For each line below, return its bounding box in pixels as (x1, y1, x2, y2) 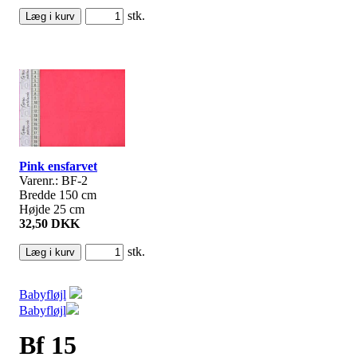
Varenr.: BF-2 (19, 173, 88, 187)
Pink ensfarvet (19, 159, 97, 173)
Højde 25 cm (19, 202, 84, 216)
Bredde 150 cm (19, 187, 96, 202)
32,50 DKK (19, 216, 80, 230)
